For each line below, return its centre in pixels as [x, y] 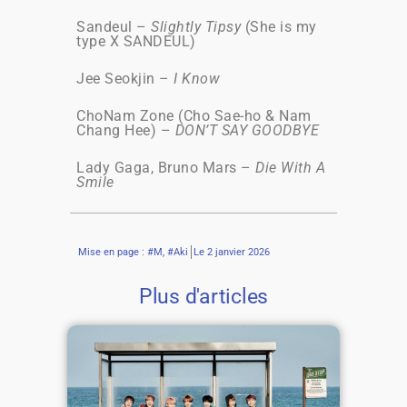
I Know [197, 78]
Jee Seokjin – [125, 78]
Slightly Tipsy [196, 26]
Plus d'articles [203, 296]
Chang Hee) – [126, 130]
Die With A [290, 167]
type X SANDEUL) [136, 41]
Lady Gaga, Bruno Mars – [166, 167]
